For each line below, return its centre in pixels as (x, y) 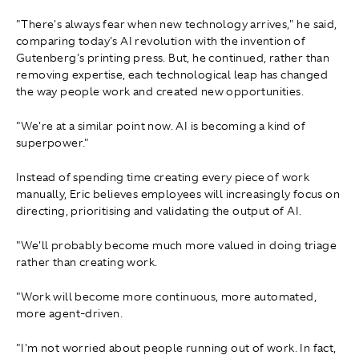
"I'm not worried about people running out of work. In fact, (176, 348)
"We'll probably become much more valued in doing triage (176, 246)
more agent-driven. (70, 314)
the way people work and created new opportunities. (160, 92)
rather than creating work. (87, 262)
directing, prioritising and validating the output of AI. (159, 211)
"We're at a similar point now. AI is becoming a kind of (161, 126)
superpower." (53, 143)
